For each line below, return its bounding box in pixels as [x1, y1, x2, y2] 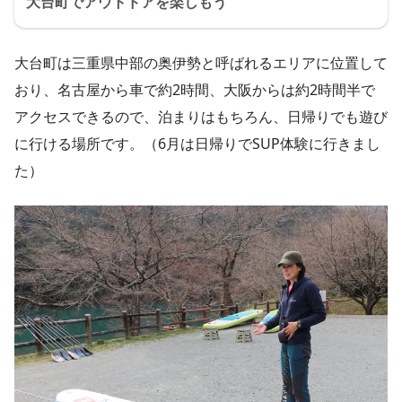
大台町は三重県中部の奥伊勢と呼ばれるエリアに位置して [14, 52, 388, 73]
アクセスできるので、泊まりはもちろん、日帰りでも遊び [14, 106, 388, 127]
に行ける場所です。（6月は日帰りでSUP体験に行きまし [14, 133, 380, 153]
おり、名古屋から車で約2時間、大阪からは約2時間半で [14, 79, 375, 100]
